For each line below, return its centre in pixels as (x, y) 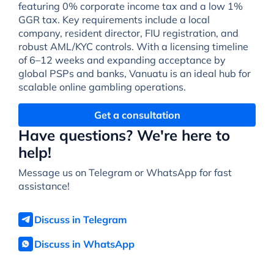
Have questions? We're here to (124, 135)
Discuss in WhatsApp (84, 244)
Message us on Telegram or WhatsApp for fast (125, 172)
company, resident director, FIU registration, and (128, 33)
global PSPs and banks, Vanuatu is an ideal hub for (134, 73)
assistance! (44, 186)
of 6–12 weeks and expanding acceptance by (122, 60)
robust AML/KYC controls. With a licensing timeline (133, 46)
